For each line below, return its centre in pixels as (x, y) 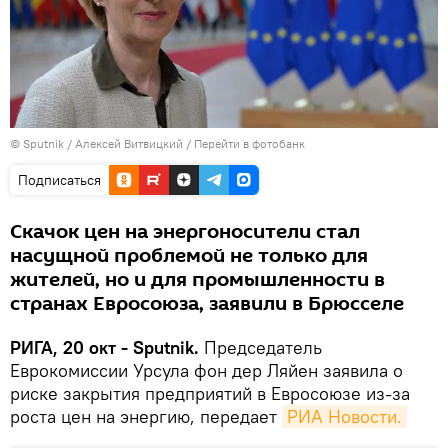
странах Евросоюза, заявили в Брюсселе (207, 303)
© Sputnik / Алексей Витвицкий (96, 143)
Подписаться (59, 179)
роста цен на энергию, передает (146, 416)
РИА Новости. (344, 416)
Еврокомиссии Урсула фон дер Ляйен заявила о (206, 370)
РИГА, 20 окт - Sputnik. (104, 347)
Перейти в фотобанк (249, 143)
